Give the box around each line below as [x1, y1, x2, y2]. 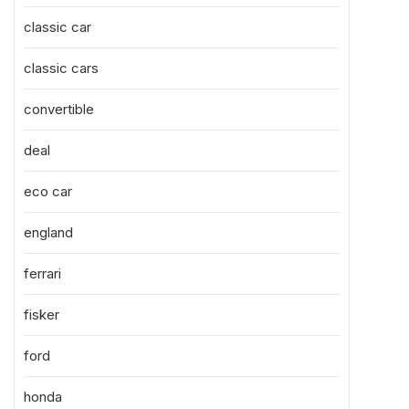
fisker [24, 306, 59, 323]
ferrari [24, 265, 61, 282]
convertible [24, 100, 94, 118]
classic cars [24, 59, 99, 77]
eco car [24, 183, 72, 200]
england [24, 224, 73, 241]
